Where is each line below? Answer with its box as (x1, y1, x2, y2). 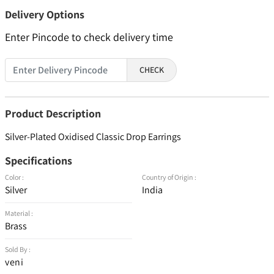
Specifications (5, 154, 72, 168)
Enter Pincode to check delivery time (5, 30, 173, 45)
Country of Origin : (142, 172, 196, 182)
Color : (5, 172, 24, 182)
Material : (5, 209, 33, 218)
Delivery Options (5, 7, 84, 22)
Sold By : (5, 245, 31, 254)
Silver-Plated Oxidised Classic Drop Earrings (5, 130, 181, 144)
